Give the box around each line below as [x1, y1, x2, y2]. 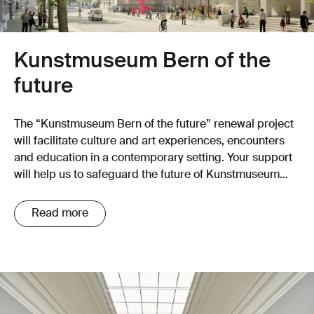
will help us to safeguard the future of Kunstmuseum [14, 169, 280, 181]
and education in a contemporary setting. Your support [14, 152, 292, 164]
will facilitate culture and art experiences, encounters [14, 135, 285, 147]
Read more [32, 207, 88, 219]
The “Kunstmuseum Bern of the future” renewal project [14, 118, 294, 130]
